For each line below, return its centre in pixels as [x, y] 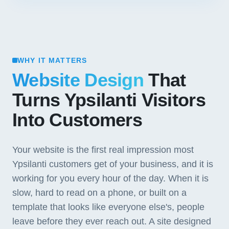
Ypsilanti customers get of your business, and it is [113, 164]
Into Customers [77, 120]
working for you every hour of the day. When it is [110, 178]
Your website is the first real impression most [103, 150]
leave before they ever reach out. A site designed [112, 221]
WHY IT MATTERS [52, 60]
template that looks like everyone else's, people [108, 207]
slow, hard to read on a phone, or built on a [99, 193]
